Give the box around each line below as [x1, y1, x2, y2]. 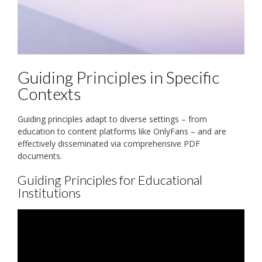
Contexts [18, 84, 81, 104]
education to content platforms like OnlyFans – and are [18, 125, 226, 137]
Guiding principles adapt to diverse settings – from [18, 113, 207, 125]
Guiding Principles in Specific [18, 67, 219, 88]
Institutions [18, 184, 81, 201]
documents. [18, 150, 62, 161]
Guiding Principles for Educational [18, 171, 202, 188]
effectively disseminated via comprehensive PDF [18, 137, 200, 149]
